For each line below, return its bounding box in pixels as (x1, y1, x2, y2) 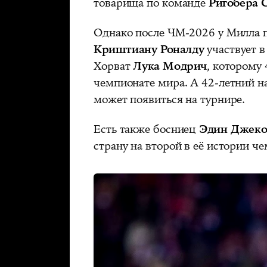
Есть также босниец (94, 121, 200, 137)
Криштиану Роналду (94, 41, 204, 57)
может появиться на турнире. (94, 91, 246, 107)
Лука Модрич (133, 58, 207, 74)
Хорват (94, 58, 133, 74)
